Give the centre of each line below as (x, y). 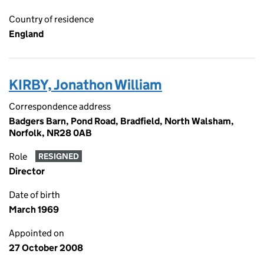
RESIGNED (58, 156)
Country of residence (51, 19)
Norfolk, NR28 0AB (50, 133)
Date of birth (34, 195)
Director (27, 171)
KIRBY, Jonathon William (85, 85)
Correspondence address (60, 106)
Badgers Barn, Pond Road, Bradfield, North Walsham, (121, 121)
